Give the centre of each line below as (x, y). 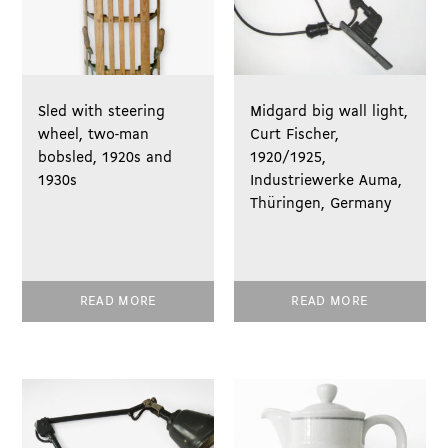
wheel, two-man (94, 134)
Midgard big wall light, (329, 111)
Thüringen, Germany (321, 203)
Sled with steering (102, 111)
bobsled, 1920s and (105, 157)
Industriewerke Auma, (326, 180)
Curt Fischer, (295, 134)
